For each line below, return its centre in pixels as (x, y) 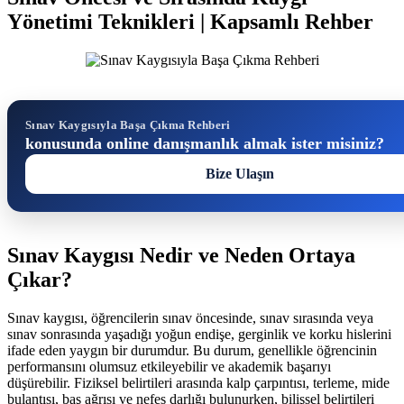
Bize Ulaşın (240, 173)
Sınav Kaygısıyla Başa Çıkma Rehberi (128, 124)
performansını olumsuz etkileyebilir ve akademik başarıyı (169, 366)
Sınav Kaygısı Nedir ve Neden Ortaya (181, 255)
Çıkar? (40, 279)
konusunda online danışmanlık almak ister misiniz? (205, 143)
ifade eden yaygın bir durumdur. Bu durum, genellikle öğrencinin (192, 350)
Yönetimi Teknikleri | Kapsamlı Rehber (190, 21)
